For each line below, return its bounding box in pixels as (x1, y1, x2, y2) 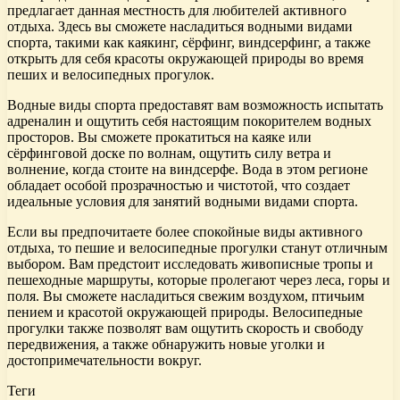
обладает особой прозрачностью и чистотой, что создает (7, 177, 350, 193)
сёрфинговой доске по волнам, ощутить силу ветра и (7, 145, 331, 161)
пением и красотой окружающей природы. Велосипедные (7, 304, 362, 320)
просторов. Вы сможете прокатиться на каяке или (7, 129, 312, 145)
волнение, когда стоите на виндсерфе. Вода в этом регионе (7, 161, 368, 177)
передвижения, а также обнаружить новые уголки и (7, 336, 325, 352)
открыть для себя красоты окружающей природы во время (7, 50, 363, 66)
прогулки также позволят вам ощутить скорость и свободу (7, 320, 363, 336)
